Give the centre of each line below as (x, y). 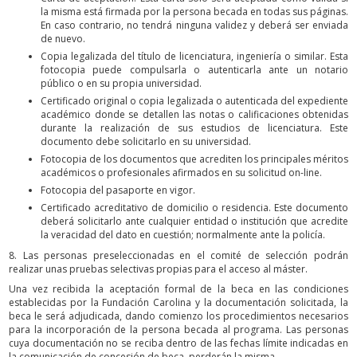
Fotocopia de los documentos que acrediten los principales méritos (194, 159)
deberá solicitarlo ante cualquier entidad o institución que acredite (194, 222)
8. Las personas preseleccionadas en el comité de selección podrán (178, 255)
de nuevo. (63, 39)
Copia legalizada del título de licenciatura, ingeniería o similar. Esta (194, 57)
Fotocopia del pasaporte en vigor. (118, 190)
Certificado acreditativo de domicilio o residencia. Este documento (194, 208)
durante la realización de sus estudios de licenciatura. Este (194, 128)
